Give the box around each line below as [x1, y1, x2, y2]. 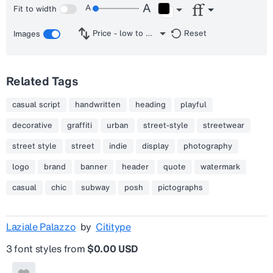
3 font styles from [6, 241, 87, 256]
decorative [12, 119, 52, 131]
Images [13, 27, 40, 40]
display [142, 140, 169, 152]
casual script [12, 99, 60, 110]
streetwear [203, 119, 244, 131]
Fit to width [13, 2, 57, 15]
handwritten [75, 99, 121, 110]
